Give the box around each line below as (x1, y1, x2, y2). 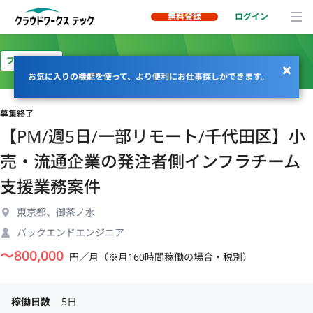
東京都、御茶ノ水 (17, 205, 95, 219)
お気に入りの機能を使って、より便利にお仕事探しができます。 (28, 71, 269, 82)
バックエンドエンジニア (17, 226, 124, 239)
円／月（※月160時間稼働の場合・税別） (69, 250, 252, 263)
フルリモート (6, 54, 57, 66)
